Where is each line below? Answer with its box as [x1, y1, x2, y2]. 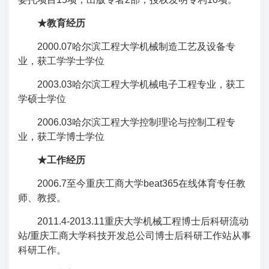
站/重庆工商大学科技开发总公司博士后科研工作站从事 [18, 231, 251, 241]
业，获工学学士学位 [18, 56, 104, 66]
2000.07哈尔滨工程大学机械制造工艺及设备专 [37, 41, 235, 52]
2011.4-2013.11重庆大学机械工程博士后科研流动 [37, 216, 249, 226]
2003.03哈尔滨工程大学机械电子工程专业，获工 [37, 79, 245, 89]
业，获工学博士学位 [18, 131, 104, 142]
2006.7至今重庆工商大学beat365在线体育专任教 [37, 178, 246, 189]
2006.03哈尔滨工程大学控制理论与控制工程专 [37, 117, 235, 127]
